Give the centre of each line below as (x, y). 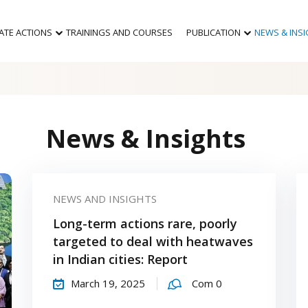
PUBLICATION (213, 32)
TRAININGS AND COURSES (119, 32)
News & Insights (145, 139)
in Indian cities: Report (121, 259)
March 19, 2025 (108, 283)
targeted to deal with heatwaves (153, 241)
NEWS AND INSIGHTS (105, 199)
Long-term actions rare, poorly (145, 223)
